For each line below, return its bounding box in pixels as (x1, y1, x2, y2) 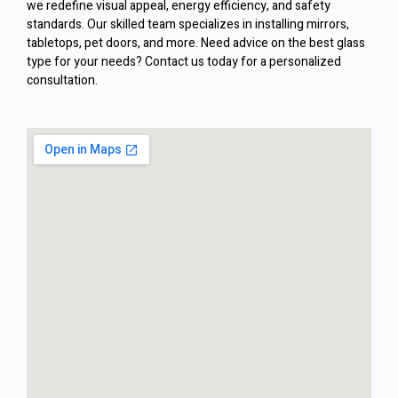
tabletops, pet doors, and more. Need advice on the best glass (27, 34, 365, 53)
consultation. (27, 71, 98, 91)
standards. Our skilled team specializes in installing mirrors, (27, 15, 349, 35)
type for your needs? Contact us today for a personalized (27, 52, 341, 72)
